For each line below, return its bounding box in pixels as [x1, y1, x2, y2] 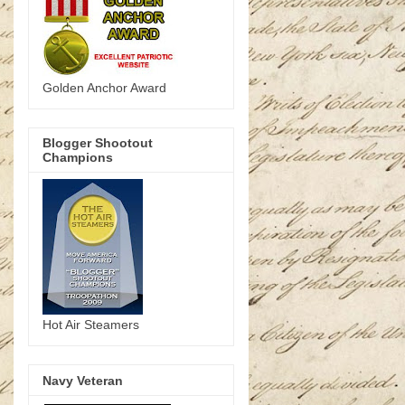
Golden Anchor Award [42, 80, 166, 95]
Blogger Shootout [42, 136, 153, 151]
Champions [42, 150, 113, 165]
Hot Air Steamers [42, 317, 139, 333]
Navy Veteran [42, 372, 123, 388]
